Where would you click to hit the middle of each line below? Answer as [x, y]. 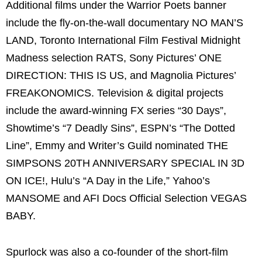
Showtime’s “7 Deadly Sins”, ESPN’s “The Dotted [120, 128]
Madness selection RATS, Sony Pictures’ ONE [114, 58]
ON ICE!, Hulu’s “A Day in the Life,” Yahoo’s [108, 181]
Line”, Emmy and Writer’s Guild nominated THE [117, 146]
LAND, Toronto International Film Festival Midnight [123, 41]
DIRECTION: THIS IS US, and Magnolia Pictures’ [121, 76]
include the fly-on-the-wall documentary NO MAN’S [125, 23]
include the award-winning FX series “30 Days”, [116, 111]
